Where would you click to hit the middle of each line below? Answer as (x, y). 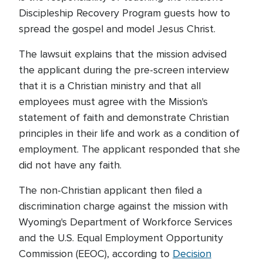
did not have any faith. (72, 165)
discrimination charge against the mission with (123, 206)
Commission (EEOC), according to (96, 254)
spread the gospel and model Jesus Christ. (119, 29)
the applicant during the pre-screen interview (124, 70)
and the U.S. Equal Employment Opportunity (121, 238)
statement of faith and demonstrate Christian (124, 118)
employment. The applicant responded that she (129, 149)
